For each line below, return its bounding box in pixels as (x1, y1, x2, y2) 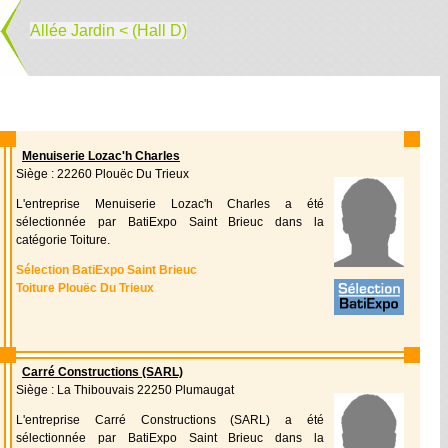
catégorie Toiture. (16, 233, 110, 247)
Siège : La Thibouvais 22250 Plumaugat (16, 383, 234, 397)
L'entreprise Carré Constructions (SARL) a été (16, 413, 324, 427)
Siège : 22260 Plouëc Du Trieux (16, 167, 189, 181)
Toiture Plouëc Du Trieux (16, 281, 154, 295)
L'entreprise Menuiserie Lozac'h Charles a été (16, 197, 324, 211)
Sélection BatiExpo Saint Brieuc (16, 263, 197, 277)
